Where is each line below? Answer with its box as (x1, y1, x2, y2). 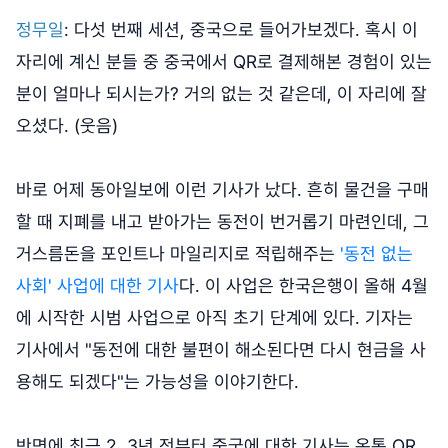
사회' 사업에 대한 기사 (16, 275, 179, 297)
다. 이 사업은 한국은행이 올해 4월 (179, 275, 428, 297)
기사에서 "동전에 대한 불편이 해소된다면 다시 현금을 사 (16, 339, 426, 361)
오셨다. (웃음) (16, 115, 118, 137)
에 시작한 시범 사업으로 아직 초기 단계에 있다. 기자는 (16, 307, 413, 329)
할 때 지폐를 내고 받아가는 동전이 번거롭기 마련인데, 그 (16, 211, 429, 233)
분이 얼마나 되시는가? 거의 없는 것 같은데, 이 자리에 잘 (16, 83, 427, 105)
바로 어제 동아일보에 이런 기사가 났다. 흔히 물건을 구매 (16, 179, 429, 201)
